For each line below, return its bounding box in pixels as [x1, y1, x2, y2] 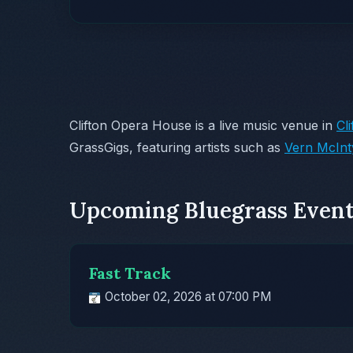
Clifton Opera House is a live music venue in [69, 117, 336, 134]
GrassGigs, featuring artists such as [69, 139, 284, 156]
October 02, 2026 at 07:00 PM [102, 289, 271, 305]
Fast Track [89, 263, 171, 284]
